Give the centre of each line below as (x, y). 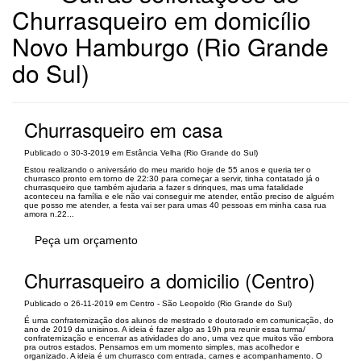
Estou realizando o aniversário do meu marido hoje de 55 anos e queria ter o (168, 170)
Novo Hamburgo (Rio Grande (170, 46)
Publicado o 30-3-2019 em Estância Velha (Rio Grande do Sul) (141, 153)
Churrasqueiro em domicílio (162, 20)
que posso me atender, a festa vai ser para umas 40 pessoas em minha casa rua (175, 205)
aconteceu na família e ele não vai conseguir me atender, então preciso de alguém (179, 196)
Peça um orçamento (86, 240)
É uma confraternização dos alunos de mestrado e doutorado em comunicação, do (179, 320)
